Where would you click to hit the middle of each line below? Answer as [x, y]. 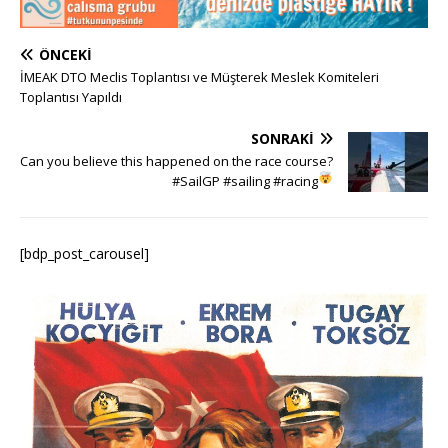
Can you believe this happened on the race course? [176, 161]
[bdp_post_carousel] [84, 254]
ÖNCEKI [65, 55]
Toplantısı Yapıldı [71, 97]
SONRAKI [282, 139]
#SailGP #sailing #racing [245, 181]
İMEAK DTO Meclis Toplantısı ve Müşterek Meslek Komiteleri [199, 77]
